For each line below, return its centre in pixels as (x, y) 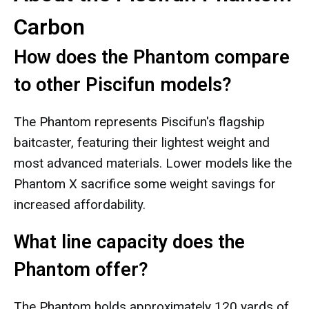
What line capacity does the (129, 242)
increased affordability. (80, 205)
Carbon (49, 27)
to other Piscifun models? (123, 85)
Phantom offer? (81, 270)
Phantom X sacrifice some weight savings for (145, 184)
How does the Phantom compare (152, 57)
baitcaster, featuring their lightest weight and (142, 142)
